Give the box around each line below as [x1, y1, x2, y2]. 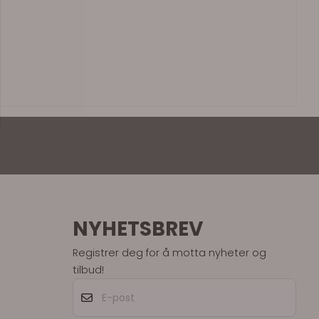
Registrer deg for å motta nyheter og [73, 245, 266, 260]
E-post [72, 277, 105, 292]
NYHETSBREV [73, 214, 203, 243]
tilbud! [73, 262, 104, 277]
